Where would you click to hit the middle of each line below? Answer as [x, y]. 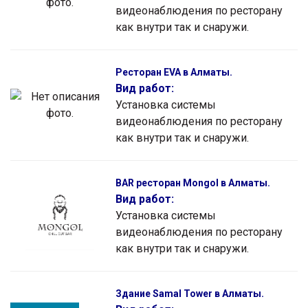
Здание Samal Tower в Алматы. [190, 293]
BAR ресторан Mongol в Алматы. [193, 183]
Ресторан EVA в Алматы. [174, 72]
